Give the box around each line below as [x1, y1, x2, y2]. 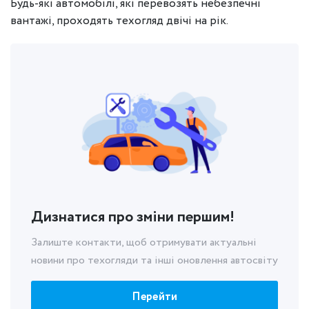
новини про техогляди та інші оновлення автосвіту [31, 252, 278, 268]
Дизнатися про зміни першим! [31, 206, 235, 228]
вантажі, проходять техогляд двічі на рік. [10, 12, 228, 30]
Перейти [132, 289, 177, 305]
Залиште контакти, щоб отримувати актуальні [31, 235, 257, 250]
